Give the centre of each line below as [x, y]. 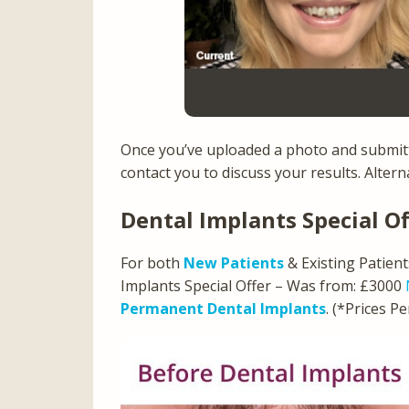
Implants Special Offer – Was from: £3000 [263, 285]
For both [152, 262]
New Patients [234, 262]
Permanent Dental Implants [223, 308]
